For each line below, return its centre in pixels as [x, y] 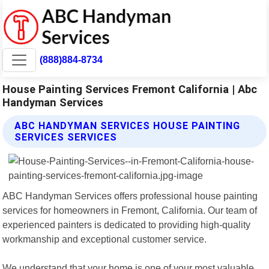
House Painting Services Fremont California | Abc [130, 89]
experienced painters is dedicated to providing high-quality [127, 224]
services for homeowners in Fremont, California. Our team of [130, 210]
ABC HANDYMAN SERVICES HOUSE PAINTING [128, 125]
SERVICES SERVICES [66, 137]
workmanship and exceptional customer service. [105, 239]
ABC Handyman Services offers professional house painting [130, 195]
